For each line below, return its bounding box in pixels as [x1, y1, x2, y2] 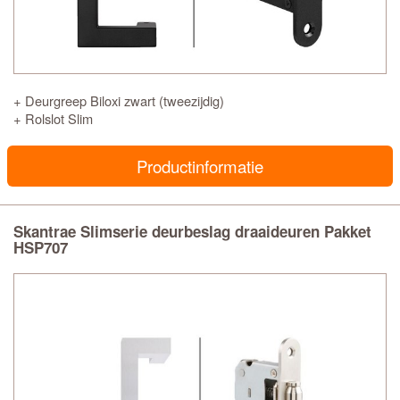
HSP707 [13, 237, 68, 258]
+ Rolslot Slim [13, 109, 93, 128]
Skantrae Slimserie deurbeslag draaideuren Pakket [13, 221, 371, 242]
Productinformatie [137, 154, 263, 178]
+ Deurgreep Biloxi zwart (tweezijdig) [13, 91, 224, 110]
